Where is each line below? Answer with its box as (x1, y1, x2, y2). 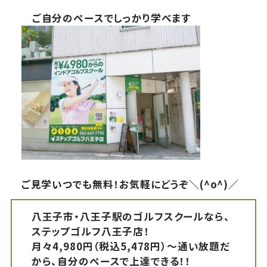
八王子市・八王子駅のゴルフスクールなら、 (31, 209, 230, 223)
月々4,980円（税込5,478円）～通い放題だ (31, 238, 230, 253)
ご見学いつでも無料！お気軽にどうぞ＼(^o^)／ (21, 176, 239, 191)
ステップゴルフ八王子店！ (31, 223, 150, 238)
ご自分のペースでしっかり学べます (32, 11, 191, 25)
